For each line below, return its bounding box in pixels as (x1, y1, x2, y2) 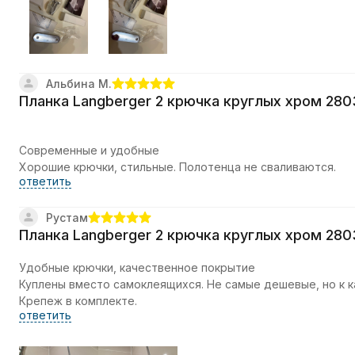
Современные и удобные (19, 143, 159, 158)
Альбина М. (46, 77, 112, 91)
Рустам (46, 211, 88, 225)
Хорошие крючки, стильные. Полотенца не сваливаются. (19, 160, 336, 174)
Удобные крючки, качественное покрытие (19, 261, 255, 275)
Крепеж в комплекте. (19, 294, 137, 308)
